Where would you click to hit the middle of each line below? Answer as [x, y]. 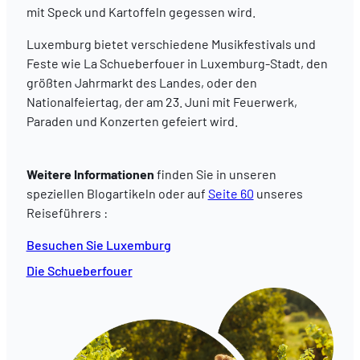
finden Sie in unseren [215, 174]
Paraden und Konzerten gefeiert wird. [132, 121]
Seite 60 [231, 193]
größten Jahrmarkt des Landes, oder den [141, 82]
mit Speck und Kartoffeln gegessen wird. [142, 11]
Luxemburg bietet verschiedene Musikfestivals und [171, 43]
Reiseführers [63, 212]
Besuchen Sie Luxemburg [98, 245]
